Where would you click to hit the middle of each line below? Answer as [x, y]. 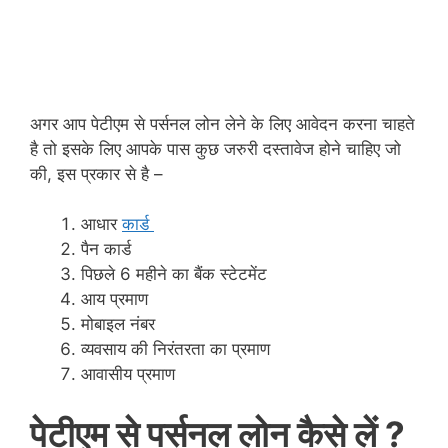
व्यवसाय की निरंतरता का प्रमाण [175, 349]
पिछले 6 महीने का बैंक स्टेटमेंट [174, 274]
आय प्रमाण [114, 299]
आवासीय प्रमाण [128, 374]
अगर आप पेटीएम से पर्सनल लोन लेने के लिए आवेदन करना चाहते [222, 123]
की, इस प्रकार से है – [96, 173]
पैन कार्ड [106, 249]
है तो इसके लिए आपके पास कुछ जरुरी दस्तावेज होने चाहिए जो [215, 148]
